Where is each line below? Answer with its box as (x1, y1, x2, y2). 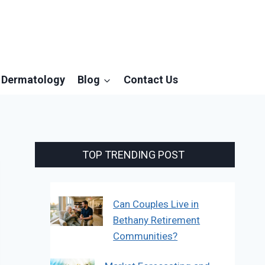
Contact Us (124, 73, 179, 86)
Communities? (113, 230, 178, 243)
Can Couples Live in (113, 198, 199, 211)
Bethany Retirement (113, 214, 201, 227)
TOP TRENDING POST (82, 148, 185, 161)
